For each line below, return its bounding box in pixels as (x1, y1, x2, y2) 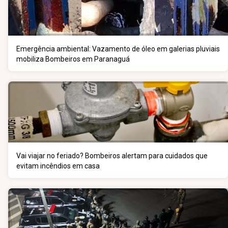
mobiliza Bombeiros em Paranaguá (16, 55, 130, 63)
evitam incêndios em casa (16, 162, 100, 170)
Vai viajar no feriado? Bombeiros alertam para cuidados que (16, 152, 208, 160)
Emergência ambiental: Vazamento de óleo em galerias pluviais (16, 45, 220, 53)
